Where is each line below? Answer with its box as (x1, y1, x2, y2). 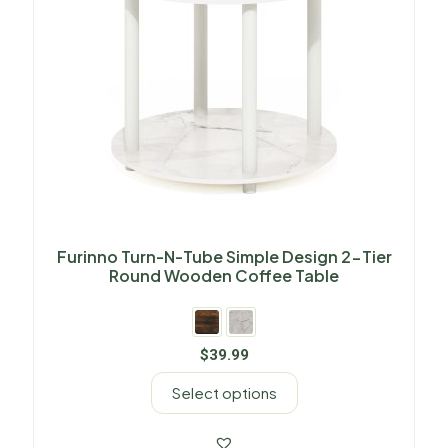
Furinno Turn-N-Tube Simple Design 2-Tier (56, 246, 392, 267)
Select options (171, 383, 277, 402)
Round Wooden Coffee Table (109, 265, 339, 286)
